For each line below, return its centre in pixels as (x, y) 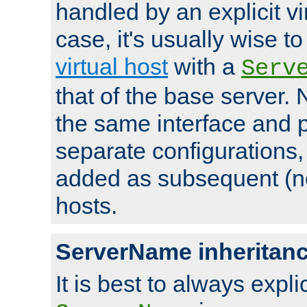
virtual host (112, 66)
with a (205, 66)
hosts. (86, 205)
